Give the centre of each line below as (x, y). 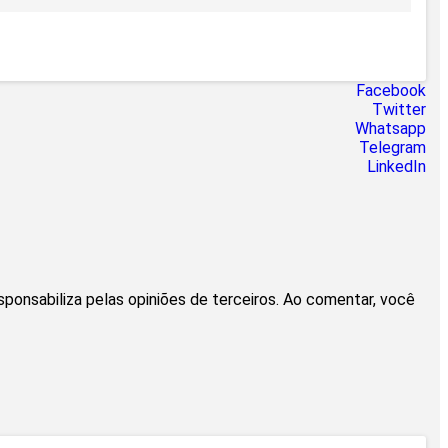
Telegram (392, 148)
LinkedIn (396, 167)
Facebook (391, 91)
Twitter (399, 110)
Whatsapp (390, 129)
